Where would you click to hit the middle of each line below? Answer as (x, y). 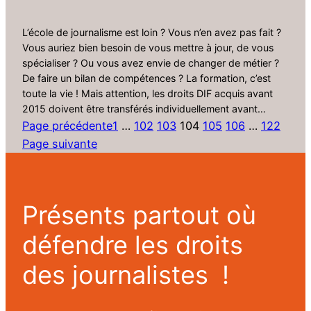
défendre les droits (133, 245)
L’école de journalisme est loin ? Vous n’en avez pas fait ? (152, 33)
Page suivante (60, 144)
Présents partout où (139, 216)
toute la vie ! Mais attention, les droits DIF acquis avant (148, 94)
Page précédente (67, 126)
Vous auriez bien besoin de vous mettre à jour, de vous (148, 48)
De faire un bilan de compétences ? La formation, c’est (146, 78)
